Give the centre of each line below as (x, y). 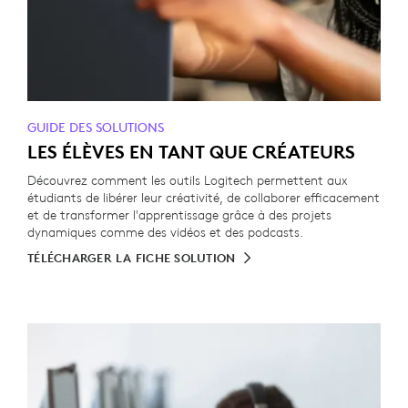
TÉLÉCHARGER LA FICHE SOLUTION (132, 258)
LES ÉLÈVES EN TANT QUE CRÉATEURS (191, 152)
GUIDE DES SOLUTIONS (96, 127)
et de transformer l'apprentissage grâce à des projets (179, 215)
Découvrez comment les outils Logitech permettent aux (187, 180)
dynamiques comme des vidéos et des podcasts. (165, 232)
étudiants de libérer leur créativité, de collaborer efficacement (204, 198)
